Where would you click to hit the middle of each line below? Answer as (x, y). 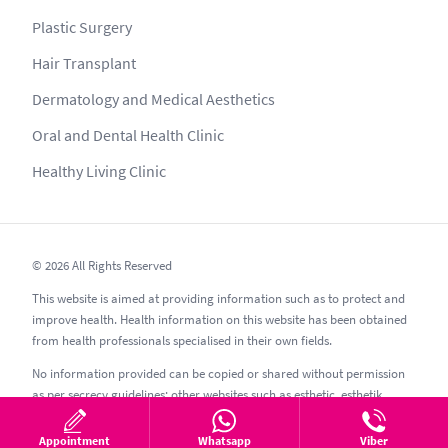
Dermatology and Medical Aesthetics (153, 99)
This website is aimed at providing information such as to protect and (218, 299)
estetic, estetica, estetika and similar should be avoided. (180, 416)
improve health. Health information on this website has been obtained (219, 320)
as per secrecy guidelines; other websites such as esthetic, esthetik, (208, 395)
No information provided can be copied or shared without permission (218, 374)
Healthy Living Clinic (99, 171)
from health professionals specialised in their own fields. (182, 341)
